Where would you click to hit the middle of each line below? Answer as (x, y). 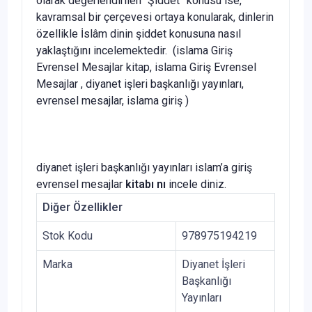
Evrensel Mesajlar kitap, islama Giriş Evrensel (146, 67)
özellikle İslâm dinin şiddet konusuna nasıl (139, 33)
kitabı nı (146, 184)
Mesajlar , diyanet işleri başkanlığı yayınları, (140, 84)
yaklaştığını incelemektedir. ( (106, 50)
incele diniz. (196, 184)
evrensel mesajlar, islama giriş (109, 100)
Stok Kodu (68, 235)
